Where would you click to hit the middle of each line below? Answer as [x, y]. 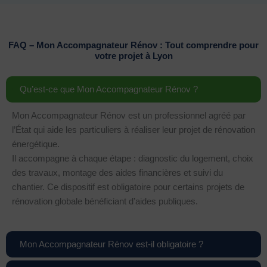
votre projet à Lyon [133, 56]
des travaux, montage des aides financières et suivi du [117, 173]
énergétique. [36, 144]
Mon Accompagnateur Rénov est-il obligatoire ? [112, 245]
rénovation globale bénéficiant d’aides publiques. [105, 201]
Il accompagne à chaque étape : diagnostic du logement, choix [133, 158]
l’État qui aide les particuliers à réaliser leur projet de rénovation [133, 130]
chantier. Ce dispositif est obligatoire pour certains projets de [128, 187]
